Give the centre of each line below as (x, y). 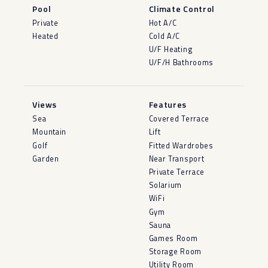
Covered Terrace (179, 119)
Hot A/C (163, 23)
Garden (46, 159)
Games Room (173, 238)
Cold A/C (165, 36)
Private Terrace (176, 172)
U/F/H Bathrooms (181, 63)
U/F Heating (170, 49)
